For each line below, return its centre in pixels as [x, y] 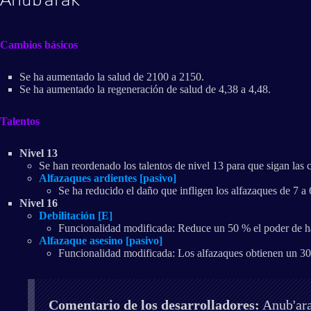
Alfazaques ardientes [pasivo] [108, 178]
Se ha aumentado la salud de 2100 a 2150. [112, 76]
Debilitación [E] [76, 215]
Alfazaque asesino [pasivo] [101, 240]
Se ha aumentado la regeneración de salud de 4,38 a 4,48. [145, 89]
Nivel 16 [39, 203]
